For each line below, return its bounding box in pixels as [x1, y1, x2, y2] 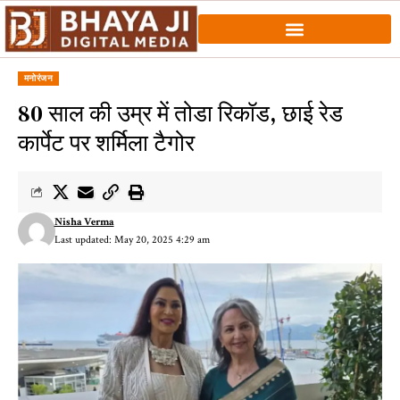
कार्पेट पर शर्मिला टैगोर [18, 127, 195, 160]
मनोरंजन [24, 73, 54, 84]
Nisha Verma [54, 215, 114, 229]
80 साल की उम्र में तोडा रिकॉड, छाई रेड [18, 97, 343, 130]
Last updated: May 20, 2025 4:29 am [54, 233, 210, 247]
